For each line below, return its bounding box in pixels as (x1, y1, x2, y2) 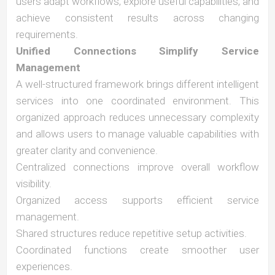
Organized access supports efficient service (16, 194, 259, 206)
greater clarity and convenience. (16, 144, 158, 157)
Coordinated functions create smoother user (16, 244, 259, 256)
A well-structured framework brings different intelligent (16, 78, 259, 90)
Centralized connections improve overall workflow (16, 161, 259, 173)
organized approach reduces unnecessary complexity (16, 111, 259, 123)
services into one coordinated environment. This (16, 95, 259, 107)
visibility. (16, 177, 52, 190)
